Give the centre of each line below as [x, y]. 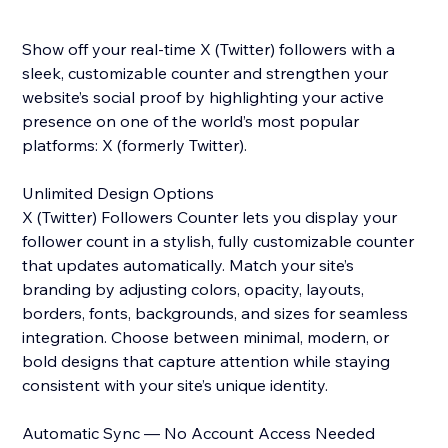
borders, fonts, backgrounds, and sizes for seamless [215, 313]
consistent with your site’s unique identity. [175, 385]
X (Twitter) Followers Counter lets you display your [210, 217]
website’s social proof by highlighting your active [203, 97]
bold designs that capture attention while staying [206, 361]
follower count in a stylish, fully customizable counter [218, 241]
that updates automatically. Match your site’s [188, 265]
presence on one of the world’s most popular [191, 121]
